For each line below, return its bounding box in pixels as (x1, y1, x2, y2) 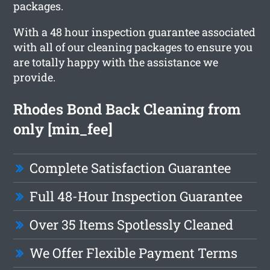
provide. (13, 69, 56, 84)
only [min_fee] (13, 119, 113, 139)
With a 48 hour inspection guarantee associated (13, 24, 256, 39)
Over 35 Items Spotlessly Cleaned (30, 215, 234, 233)
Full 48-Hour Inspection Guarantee (30, 187, 243, 205)
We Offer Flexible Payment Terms (30, 243, 238, 262)
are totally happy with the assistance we (13, 54, 219, 69)
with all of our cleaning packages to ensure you (13, 39, 253, 54)
